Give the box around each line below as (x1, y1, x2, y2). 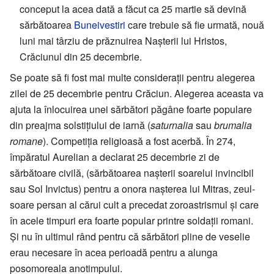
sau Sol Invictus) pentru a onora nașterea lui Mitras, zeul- (10, 181, 255, 196)
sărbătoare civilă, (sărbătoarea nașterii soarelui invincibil (10, 165, 254, 180)
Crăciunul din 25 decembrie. (20, 49, 142, 64)
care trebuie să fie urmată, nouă (125, 17, 264, 32)
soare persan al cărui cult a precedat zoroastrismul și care (10, 197, 259, 212)
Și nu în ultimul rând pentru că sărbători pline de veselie (10, 229, 250, 243)
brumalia (214, 117, 252, 132)
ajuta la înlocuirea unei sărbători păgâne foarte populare (10, 102, 252, 116)
